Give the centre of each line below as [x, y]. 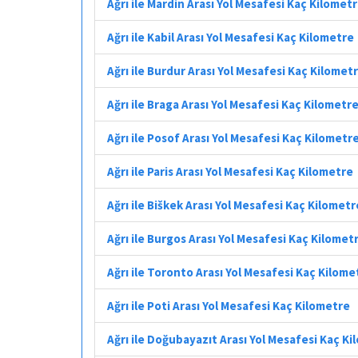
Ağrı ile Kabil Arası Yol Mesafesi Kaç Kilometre [231, 37]
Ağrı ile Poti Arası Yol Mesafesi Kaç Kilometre [229, 305]
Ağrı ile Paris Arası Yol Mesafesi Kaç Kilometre [230, 171]
